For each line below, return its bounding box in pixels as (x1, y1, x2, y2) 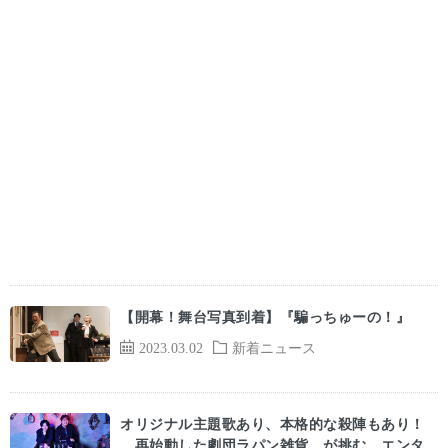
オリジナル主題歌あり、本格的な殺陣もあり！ (120, 414, 425, 434)
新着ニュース (232, 340, 316, 354)
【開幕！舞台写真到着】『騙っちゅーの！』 (120, 307, 410, 326)
